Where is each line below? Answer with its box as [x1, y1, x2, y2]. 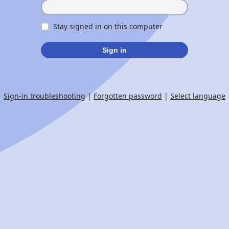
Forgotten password [94, 91, 162, 101]
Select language [170, 91, 225, 101]
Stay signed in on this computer [53, 21, 163, 31]
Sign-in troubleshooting [4, 91, 85, 101]
